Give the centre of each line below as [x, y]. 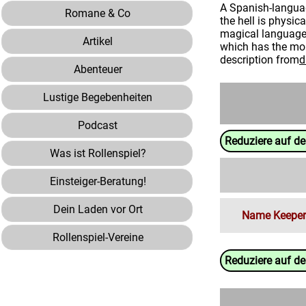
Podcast [98, 125]
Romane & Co [98, 13]
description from [260, 60]
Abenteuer [98, 69]
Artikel [98, 41]
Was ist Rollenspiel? [98, 153]
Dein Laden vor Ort [98, 209]
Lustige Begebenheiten [98, 97]
